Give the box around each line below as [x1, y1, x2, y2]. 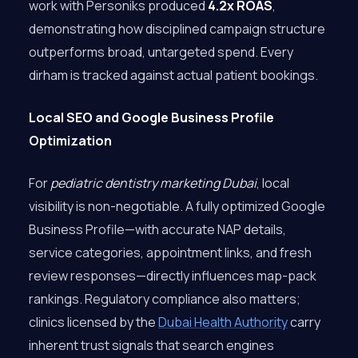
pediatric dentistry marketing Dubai [50, 174, 257, 192]
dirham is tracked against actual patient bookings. [29, 66, 318, 84]
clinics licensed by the [29, 313, 158, 331]
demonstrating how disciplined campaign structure [29, 20, 325, 38]
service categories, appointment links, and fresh [29, 244, 312, 261]
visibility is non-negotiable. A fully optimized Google [29, 197, 325, 215]
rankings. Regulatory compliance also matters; [29, 290, 300, 308]
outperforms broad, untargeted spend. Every [29, 43, 293, 61]
